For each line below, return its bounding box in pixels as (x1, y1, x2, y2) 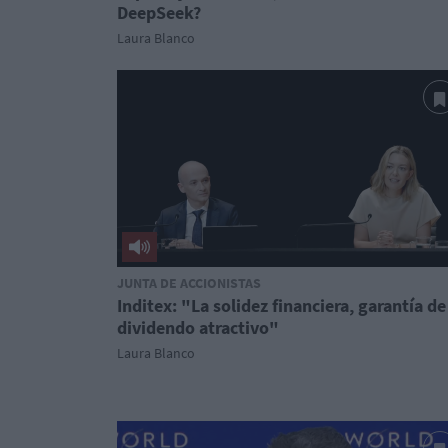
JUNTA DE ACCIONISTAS (117, 274, 261, 292)
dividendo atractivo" (117, 316, 279, 339)
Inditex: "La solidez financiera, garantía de (117, 294, 446, 317)
